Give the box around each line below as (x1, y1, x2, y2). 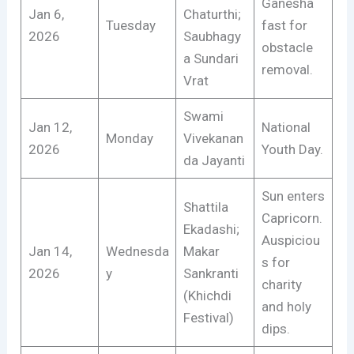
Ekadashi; (183, 220, 239, 237)
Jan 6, (28, 6, 64, 22)
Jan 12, (28, 119, 72, 135)
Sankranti (183, 265, 239, 281)
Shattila (183, 198, 228, 215)
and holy (261, 298, 311, 314)
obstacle (261, 39, 313, 55)
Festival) (183, 309, 234, 326)
